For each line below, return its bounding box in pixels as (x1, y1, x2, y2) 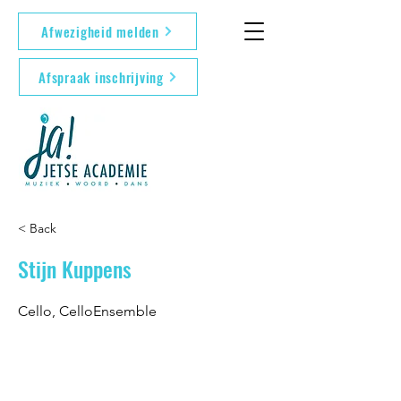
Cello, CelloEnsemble (18, 303, 157, 320)
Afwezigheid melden (41, 21, 159, 41)
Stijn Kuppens (18, 252, 132, 285)
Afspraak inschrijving (38, 67, 164, 87)
